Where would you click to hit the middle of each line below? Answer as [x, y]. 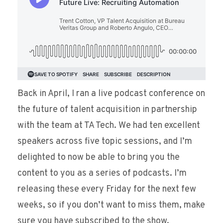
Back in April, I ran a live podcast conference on [111, 94]
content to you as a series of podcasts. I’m [102, 174]
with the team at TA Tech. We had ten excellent [109, 126]
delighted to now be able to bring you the [99, 158]
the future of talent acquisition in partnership [107, 110]
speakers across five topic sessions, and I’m [105, 142]
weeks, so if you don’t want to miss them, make [111, 206]
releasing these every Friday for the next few [107, 190]
